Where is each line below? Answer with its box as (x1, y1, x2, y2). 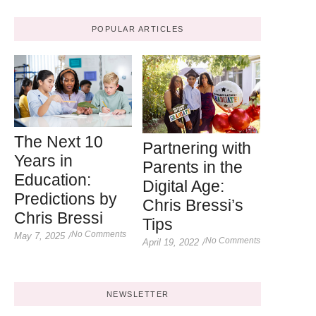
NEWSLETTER (106, 290, 169, 299)
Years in (14, 152, 73, 171)
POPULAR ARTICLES (91, 25, 184, 34)
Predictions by (14, 190, 117, 209)
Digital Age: (142, 177, 224, 196)
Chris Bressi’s (142, 196, 243, 215)
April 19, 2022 (142, 237, 199, 248)
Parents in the (142, 158, 243, 177)
